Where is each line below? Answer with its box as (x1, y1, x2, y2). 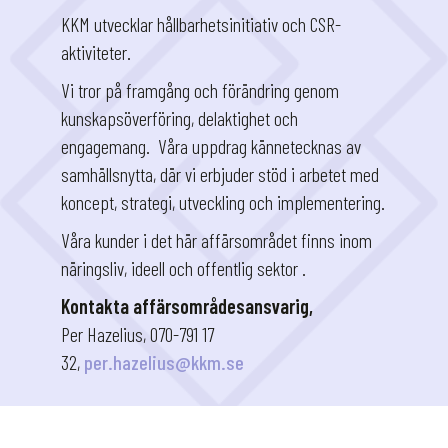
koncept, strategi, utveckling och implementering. (60, 190, 385, 215)
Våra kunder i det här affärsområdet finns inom (60, 228, 372, 253)
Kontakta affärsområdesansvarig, (60, 294, 313, 319)
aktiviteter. (60, 40, 131, 65)
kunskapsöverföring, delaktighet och (60, 106, 298, 131)
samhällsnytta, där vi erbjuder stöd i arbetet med (60, 162, 379, 187)
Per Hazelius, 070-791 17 (60, 322, 214, 347)
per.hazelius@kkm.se (83, 350, 244, 375)
